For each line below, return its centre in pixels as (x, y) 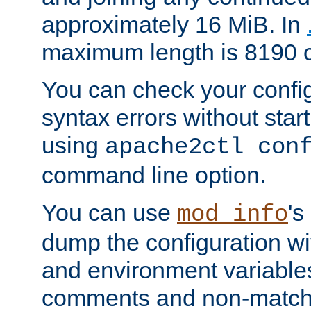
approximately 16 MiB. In (174, 25)
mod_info (233, 215)
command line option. (154, 175)
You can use (109, 213)
